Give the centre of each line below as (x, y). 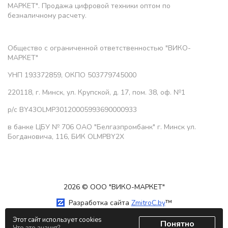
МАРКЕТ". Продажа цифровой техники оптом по (89, 6)
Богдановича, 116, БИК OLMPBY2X (66, 137)
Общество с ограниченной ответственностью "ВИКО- (99, 48)
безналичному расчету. (47, 16)
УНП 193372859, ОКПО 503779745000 (72, 75)
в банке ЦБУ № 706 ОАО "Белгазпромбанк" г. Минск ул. (102, 127)
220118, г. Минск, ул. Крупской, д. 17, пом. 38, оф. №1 (96, 93)
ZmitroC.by (148, 203)
